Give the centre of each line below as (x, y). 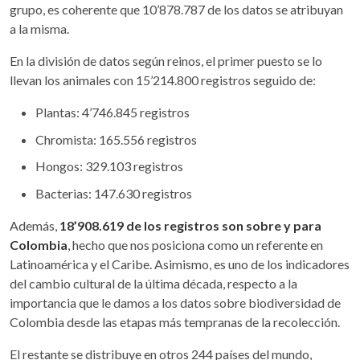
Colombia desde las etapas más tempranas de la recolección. (175, 321)
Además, (35, 225)
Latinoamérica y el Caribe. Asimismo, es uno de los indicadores (180, 264)
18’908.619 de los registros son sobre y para (190, 225)
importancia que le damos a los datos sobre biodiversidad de (175, 302)
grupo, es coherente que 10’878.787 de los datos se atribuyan (176, 9)
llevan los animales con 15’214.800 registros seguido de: (163, 80)
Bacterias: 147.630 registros (114, 193)
